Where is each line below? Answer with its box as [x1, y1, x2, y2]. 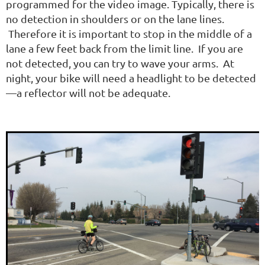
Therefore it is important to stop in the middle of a [6, 27, 252, 40]
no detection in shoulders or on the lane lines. [6, 12, 224, 25]
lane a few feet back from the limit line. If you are [6, 41, 243, 54]
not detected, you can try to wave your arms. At [6, 56, 234, 69]
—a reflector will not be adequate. [6, 86, 170, 99]
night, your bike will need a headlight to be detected [6, 71, 256, 84]
